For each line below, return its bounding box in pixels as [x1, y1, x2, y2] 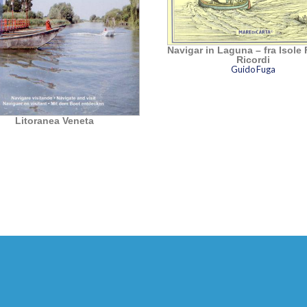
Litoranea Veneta [14, 115, 94, 127]
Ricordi [236, 54, 270, 66]
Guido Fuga [230, 64, 275, 75]
